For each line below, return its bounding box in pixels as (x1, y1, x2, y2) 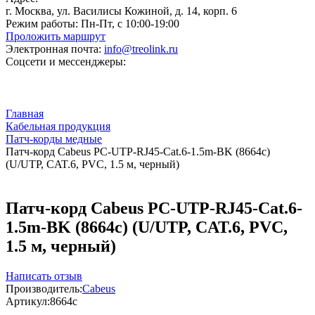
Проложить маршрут (6, 30, 105, 42)
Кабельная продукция (6, 120, 110, 132)
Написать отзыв (6, 269, 82, 282)
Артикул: (6, 295, 50, 307)
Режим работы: (6, 18, 78, 30)
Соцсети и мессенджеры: (6, 56, 126, 67)
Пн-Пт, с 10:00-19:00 (78, 18, 179, 30)
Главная (6, 108, 44, 120)
